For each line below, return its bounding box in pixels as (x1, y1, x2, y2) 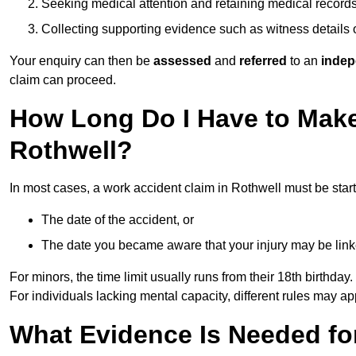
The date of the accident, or (41, 213, 194, 227)
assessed (153, 54, 215, 68)
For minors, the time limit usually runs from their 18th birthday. (10, 270, 353, 284)
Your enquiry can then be (10, 54, 153, 68)
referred (236, 54, 287, 68)
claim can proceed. (10, 73, 116, 87)
